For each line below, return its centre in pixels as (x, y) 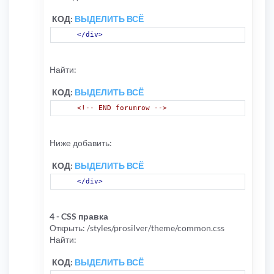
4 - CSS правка (79, 216)
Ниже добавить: (81, 143)
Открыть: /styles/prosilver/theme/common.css (137, 228)
